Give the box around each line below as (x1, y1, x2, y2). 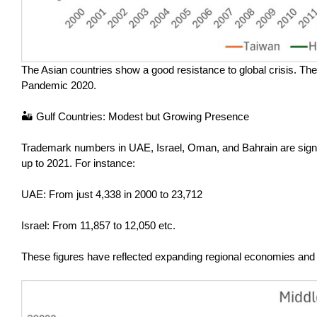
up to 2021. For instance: (21, 157, 135, 170)
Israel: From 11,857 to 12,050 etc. (21, 219, 175, 232)
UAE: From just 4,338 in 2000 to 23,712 (21, 188, 202, 201)
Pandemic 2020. (21, 79, 96, 92)
